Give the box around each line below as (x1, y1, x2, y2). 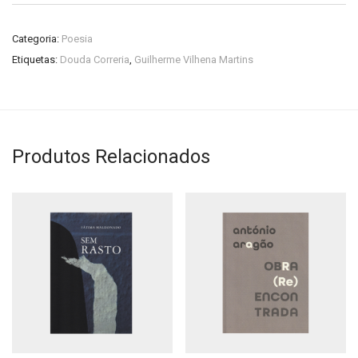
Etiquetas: (12, 54, 60, 66)
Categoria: (12, 33, 62, 45)
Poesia (62, 33, 93, 45)
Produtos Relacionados (12, 145, 210, 168)
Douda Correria (60, 54, 129, 66)
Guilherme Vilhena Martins (134, 54, 253, 66)
